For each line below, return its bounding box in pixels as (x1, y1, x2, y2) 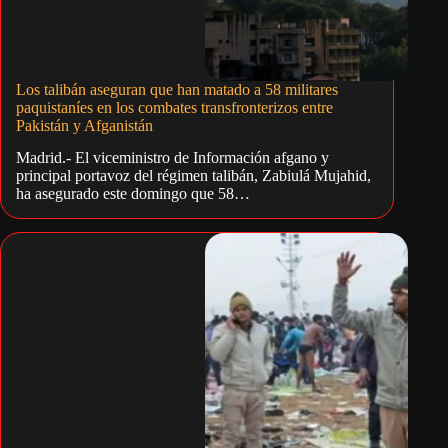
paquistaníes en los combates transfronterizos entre (16, 98, 333, 116)
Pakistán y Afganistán (16, 116, 153, 134)
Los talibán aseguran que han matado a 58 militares (16, 80, 338, 98)
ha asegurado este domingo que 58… (16, 185, 250, 203)
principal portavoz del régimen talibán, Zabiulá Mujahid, (16, 167, 371, 185)
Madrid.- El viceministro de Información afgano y (16, 149, 329, 167)
